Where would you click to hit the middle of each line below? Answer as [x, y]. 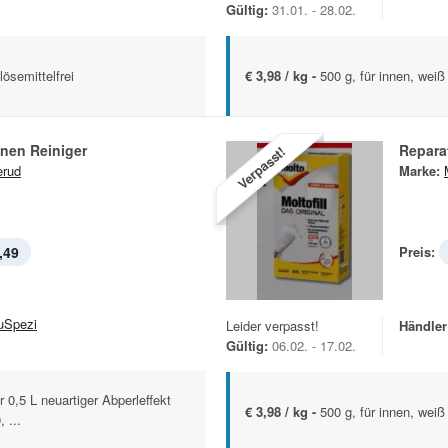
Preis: [417, 252]
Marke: [419, 171]
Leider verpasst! [272, 326]
